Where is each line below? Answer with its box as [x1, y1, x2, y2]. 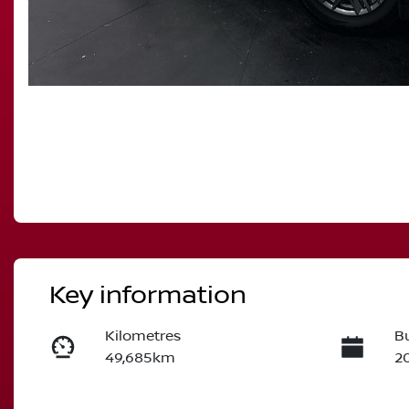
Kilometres [105, 328, 182, 345]
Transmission [105, 390, 200, 407]
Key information [49, 280, 246, 311]
